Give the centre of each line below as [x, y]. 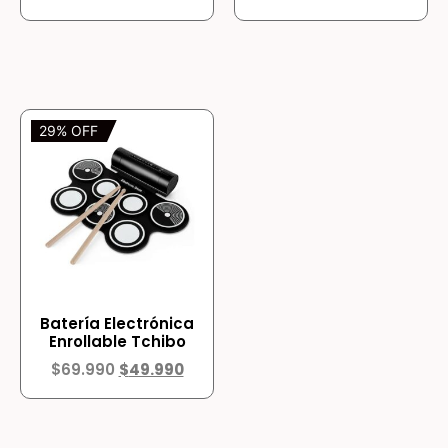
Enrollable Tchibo [117, 342]
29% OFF [69, 130]
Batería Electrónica [117, 324]
